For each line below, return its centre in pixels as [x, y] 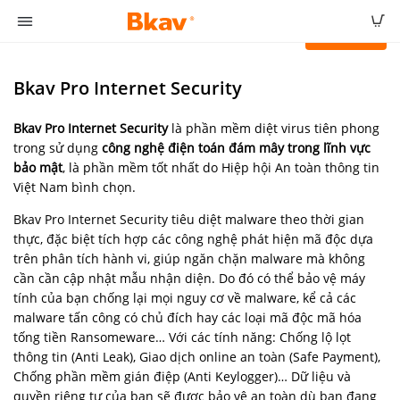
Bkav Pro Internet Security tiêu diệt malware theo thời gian [189, 219]
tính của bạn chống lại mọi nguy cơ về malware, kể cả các [185, 298]
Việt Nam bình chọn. [75, 187]
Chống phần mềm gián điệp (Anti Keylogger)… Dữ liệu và [182, 376]
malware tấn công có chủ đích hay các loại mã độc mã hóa [187, 317]
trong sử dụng [58, 148]
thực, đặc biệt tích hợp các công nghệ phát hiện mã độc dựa [193, 239]
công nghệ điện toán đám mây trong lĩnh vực [236, 148]
